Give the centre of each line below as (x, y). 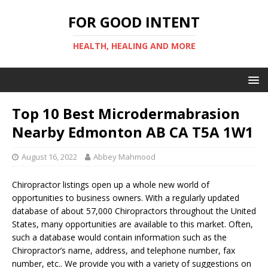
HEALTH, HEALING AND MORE (134, 46)
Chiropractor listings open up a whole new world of (111, 185)
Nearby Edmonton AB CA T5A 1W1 (133, 132)
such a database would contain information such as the (119, 237)
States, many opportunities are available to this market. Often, (133, 224)
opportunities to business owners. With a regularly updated (126, 198)
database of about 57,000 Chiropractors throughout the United (134, 211)
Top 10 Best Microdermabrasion (126, 113)
